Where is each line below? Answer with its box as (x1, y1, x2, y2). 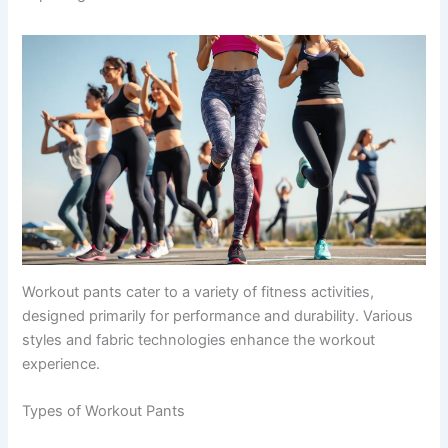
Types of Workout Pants (22, 402, 186, 421)
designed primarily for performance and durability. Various (22, 306, 414, 325)
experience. (22, 354, 101, 373)
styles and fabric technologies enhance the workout (22, 330, 376, 349)
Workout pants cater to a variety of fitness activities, (22, 282, 375, 301)
